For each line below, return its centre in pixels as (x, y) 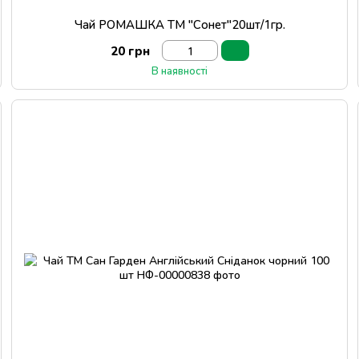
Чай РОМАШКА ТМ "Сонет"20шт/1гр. (179, 24)
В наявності (179, 71)
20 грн (130, 50)
